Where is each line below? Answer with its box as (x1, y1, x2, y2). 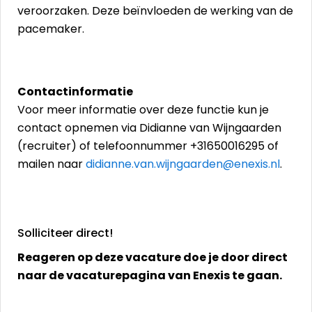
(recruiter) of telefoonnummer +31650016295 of (17, 138, 279, 154)
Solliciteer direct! (17, 225, 113, 241)
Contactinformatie (17, 84, 133, 100)
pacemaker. (17, 21, 84, 37)
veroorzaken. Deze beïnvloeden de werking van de (17, 3, 293, 19)
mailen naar (17, 156, 86, 172)
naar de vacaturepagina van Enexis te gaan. (17, 267, 282, 283)
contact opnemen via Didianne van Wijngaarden (17, 120, 281, 136)
